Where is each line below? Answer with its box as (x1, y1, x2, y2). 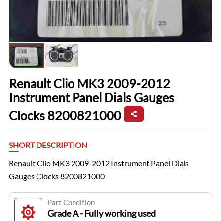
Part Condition (47, 198, 95, 207)
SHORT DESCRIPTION (8, 140, 87, 150)
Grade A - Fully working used (47, 208, 156, 219)
